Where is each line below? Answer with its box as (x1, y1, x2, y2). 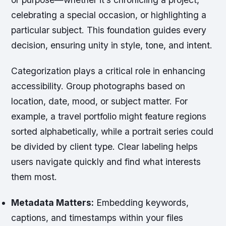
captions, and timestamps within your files (11, 212, 184, 223)
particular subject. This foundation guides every (11, 25, 207, 36)
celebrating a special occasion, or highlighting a (11, 10, 207, 21)
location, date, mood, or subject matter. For (11, 96, 188, 107)
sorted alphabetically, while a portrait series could (11, 126, 214, 137)
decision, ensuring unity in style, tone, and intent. (11, 40, 213, 51)
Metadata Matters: (11, 197, 94, 208)
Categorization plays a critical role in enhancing (11, 66, 206, 77)
